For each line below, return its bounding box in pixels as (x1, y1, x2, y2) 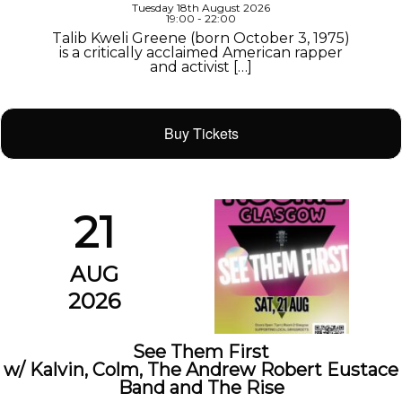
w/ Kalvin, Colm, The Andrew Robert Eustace (4, 358, 398, 380)
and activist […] (150, 57, 252, 75)
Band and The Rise (118, 376, 284, 398)
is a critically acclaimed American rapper (59, 43, 343, 61)
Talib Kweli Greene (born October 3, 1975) (52, 29, 350, 47)
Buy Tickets (163, 122, 239, 144)
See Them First (133, 340, 269, 363)
